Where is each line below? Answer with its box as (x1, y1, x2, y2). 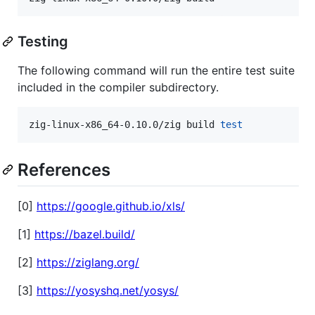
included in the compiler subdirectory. (18, 79, 219, 94)
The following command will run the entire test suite (18, 63, 295, 77)
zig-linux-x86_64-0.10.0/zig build (29, 118, 220, 130)
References (18, 159, 110, 180)
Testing (18, 32, 68, 50)
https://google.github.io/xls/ (37, 199, 185, 214)
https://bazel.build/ (34, 227, 135, 242)
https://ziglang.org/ (37, 255, 139, 270)
